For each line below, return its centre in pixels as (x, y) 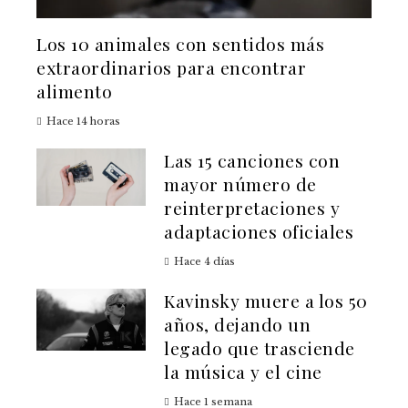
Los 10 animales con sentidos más (180, 44)
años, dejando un (237, 325)
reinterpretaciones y (252, 208)
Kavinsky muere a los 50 (266, 301)
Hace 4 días (204, 262)
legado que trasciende (260, 348)
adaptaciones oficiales (259, 232)
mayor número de (240, 184)
